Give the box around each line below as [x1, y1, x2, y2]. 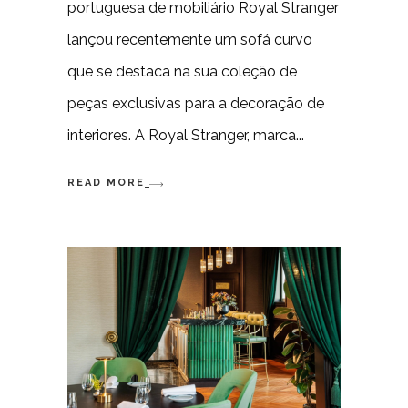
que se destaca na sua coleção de [67, 62, 297, 80]
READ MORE [67, 177, 145, 189]
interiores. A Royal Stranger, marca [67, 126, 296, 144]
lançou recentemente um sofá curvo [67, 30, 312, 48]
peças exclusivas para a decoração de [67, 94, 324, 112]
